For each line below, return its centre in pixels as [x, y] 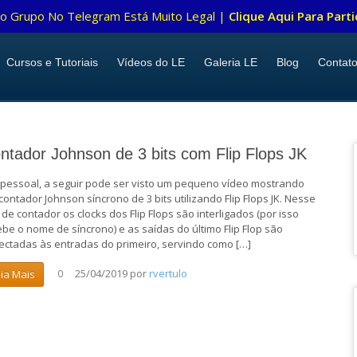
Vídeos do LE [151, 62]
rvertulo [169, 274]
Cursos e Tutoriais [52, 62]
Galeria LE [231, 62]
